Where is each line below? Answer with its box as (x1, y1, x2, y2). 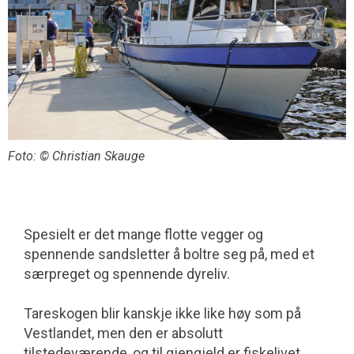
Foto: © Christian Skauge (8, 149, 145, 164)
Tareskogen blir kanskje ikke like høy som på (24, 305, 301, 322)
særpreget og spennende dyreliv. (24, 265, 230, 282)
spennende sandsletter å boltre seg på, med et (24, 246, 314, 262)
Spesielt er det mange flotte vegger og (24, 226, 263, 243)
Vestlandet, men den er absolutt (24, 325, 223, 341)
